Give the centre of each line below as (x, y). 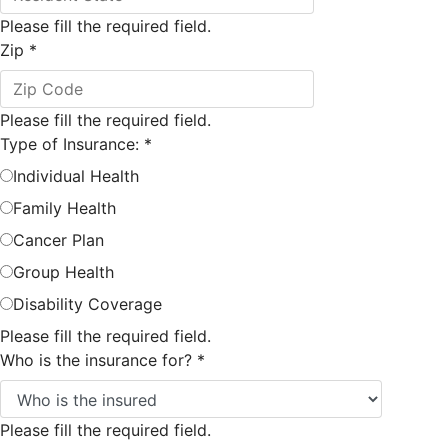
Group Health (63, 272)
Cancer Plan (58, 240)
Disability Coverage (87, 304)
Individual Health (76, 176)
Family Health (64, 208)
